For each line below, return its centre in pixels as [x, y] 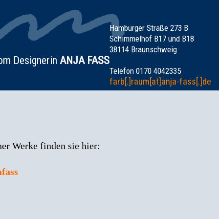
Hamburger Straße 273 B [149, 28]
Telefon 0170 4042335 [145, 71]
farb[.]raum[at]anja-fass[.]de [160, 81]
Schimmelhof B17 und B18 [152, 39]
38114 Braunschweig [143, 49]
